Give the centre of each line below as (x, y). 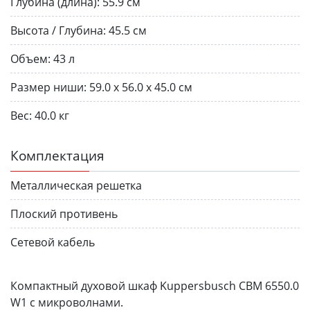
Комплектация (57, 155)
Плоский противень (64, 213)
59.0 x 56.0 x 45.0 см (141, 87)
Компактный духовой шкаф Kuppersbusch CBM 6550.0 (155, 285)
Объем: (30, 58)
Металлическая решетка (76, 185)
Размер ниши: (48, 87)
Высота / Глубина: (58, 30)
